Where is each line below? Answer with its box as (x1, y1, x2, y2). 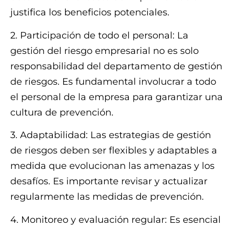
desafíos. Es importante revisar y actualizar (10, 176, 207, 187)
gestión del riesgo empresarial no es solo (10, 45, 199, 56)
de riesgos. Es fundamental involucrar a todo (10, 75, 216, 87)
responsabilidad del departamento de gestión (10, 60, 222, 72)
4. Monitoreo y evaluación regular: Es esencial (10, 214, 221, 225)
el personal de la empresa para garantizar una (10, 91, 223, 103)
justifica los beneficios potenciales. (10, 7, 169, 18)
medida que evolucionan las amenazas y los (10, 160, 215, 172)
